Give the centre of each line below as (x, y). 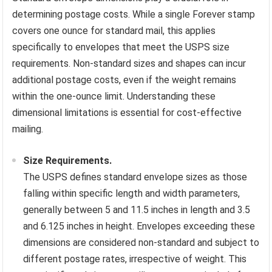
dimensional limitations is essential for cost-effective (127, 113)
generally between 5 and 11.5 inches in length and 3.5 (137, 210)
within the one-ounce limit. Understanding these (114, 97)
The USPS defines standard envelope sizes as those (135, 177)
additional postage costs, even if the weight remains (124, 80)
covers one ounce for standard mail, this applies (114, 31)
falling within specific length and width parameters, (132, 194)
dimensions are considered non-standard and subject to (141, 243)
